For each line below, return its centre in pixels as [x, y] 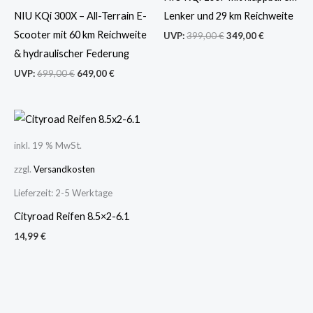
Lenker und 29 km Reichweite [228, 16]
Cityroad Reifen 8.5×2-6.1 [72, 216]
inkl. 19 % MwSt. [48, 146]
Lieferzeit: [35, 193]
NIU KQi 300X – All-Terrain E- [80, 16]
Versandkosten [64, 169]
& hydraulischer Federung [72, 54]
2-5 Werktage [84, 193]
